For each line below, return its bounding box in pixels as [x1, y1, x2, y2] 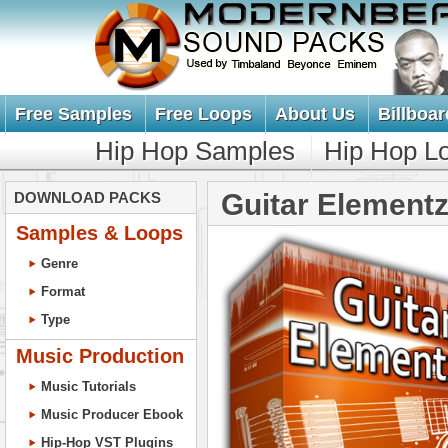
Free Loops [155, 104, 252, 124]
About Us [275, 104, 355, 124]
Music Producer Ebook [41, 407, 183, 422]
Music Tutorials [41, 379, 136, 394]
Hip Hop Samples [94, 136, 295, 166]
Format [41, 284, 85, 299]
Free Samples [15, 104, 132, 124]
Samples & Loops [16, 222, 183, 244]
